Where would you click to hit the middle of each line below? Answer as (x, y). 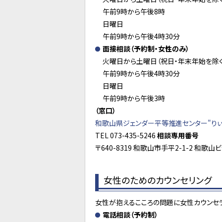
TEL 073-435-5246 (126, 135)
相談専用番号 (178, 135)
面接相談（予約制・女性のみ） (146, 49)
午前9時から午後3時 (134, 98)
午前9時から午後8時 (134, 11)
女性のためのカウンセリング (158, 180)
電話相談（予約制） (130, 215)
